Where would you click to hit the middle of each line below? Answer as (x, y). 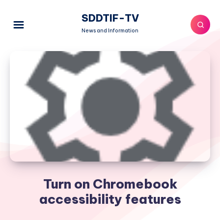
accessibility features (110, 199)
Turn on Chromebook (110, 184)
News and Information (110, 30)
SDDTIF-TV (110, 18)
